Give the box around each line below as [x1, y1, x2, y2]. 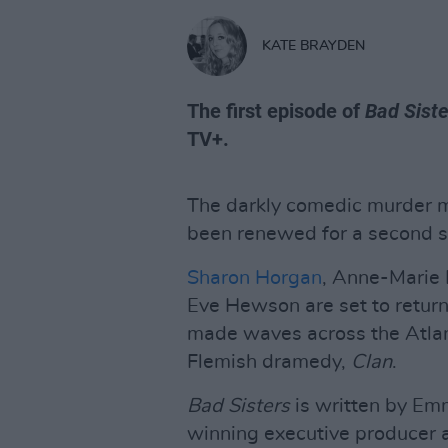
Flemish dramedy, [187, 352, 351, 372]
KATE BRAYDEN [262, 38, 365, 53]
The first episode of [187, 99, 365, 123]
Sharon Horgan [187, 268, 322, 288]
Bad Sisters [187, 396, 290, 416]
